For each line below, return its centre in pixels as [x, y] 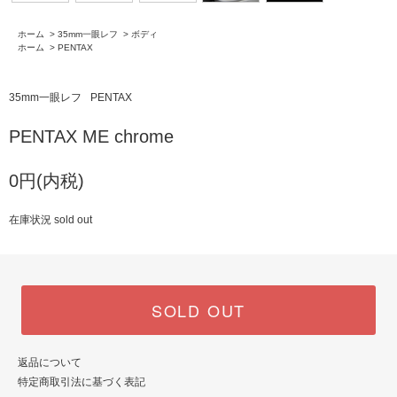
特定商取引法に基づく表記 [82, 381]
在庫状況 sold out [51, 219]
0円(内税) [47, 180]
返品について [50, 362]
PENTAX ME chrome [91, 136]
